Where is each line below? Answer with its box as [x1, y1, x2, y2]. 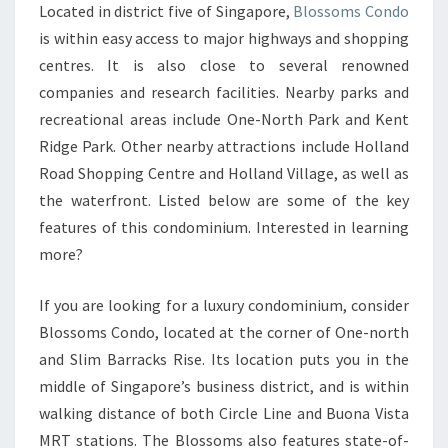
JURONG [223, 114, 295, 135]
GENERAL [223, 33, 303, 54]
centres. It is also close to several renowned [39, 55, 409, 76]
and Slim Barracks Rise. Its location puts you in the [39, 349, 409, 370]
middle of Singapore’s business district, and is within [39, 376, 409, 397]
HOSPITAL [223, 60, 310, 81]
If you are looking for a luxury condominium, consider [39, 295, 409, 316]
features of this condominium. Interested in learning [39, 217, 409, 238]
